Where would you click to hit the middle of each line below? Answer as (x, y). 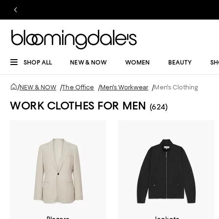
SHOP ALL (38, 62)
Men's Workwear (124, 87)
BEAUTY (180, 62)
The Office (78, 87)
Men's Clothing (176, 87)
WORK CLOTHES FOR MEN (78, 106)
